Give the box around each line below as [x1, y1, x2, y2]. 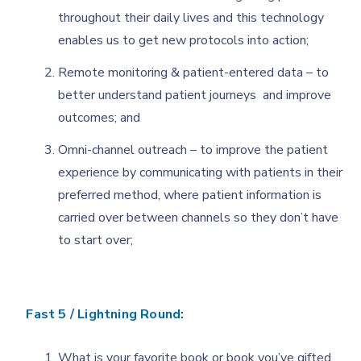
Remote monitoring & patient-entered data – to [58, 63, 330, 81]
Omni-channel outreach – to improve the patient [58, 140, 329, 159]
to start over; [58, 230, 134, 249]
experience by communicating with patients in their [58, 163, 343, 181]
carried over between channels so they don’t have [58, 208, 339, 226]
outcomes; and [58, 108, 141, 127]
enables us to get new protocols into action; [58, 31, 309, 49]
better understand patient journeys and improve [58, 85, 332, 104]
